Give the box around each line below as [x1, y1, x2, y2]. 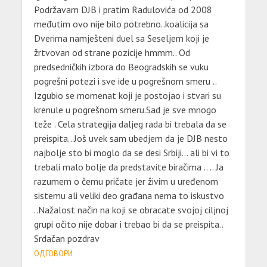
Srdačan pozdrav [33, 232, 100, 245]
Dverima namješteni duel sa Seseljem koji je [33, 32, 209, 45]
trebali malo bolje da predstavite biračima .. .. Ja [33, 161, 223, 173]
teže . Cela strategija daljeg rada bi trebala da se [33, 118, 226, 131]
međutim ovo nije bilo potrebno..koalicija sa [33, 18, 209, 30]
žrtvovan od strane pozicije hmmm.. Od [33, 46, 190, 59]
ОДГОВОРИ [33, 249, 73, 259]
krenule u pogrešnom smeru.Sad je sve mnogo [33, 104, 216, 116]
